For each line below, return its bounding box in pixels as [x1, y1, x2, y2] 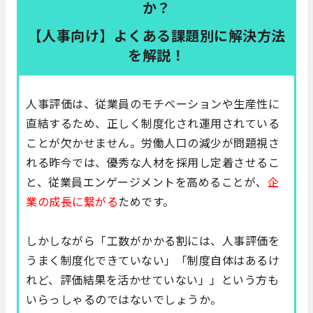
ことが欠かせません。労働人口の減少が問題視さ [26, 134, 279, 152]
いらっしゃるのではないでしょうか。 [26, 291, 222, 308]
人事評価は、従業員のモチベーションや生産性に [26, 95, 279, 112]
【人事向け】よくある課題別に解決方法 [27, 25, 286, 46]
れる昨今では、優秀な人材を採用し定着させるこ [26, 154, 279, 171]
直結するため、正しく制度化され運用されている [26, 115, 279, 132]
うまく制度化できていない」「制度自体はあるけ [26, 252, 279, 269]
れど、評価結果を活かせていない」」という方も [26, 271, 279, 289]
